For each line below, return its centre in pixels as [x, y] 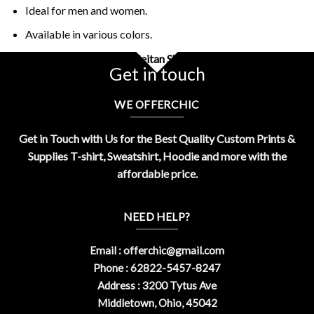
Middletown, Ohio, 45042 [157, 303]
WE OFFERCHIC [157, 105]
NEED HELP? [157, 216]
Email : [107, 251]
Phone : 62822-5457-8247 [157, 268]
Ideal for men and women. [86, 10]
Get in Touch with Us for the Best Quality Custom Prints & [157, 138]
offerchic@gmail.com [174, 251]
